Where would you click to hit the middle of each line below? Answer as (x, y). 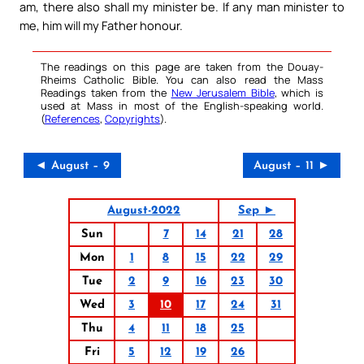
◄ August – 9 (72, 167)
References (72, 119)
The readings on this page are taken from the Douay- (182, 67)
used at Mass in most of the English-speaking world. (182, 106)
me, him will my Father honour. (101, 26)
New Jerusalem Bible (223, 93)
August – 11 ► (292, 167)
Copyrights (132, 119)
